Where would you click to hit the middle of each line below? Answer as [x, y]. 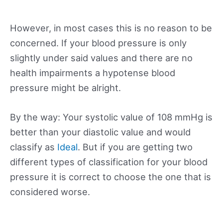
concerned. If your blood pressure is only [98, 43]
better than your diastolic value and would [100, 132]
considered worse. [50, 191]
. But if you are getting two [135, 147]
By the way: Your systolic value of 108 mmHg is [111, 117]
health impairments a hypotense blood [93, 72]
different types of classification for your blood [109, 162]
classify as [34, 147]
